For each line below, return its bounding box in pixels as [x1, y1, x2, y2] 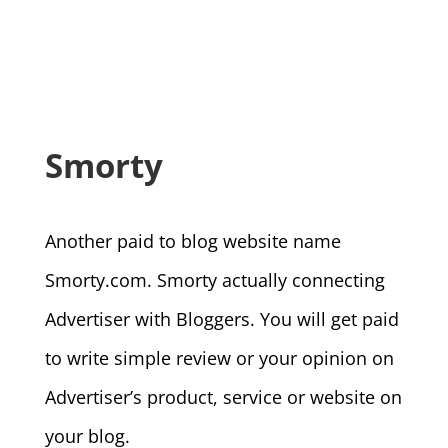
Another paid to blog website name [44, 229, 341, 253]
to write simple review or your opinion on [44, 346, 394, 370]
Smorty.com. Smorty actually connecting [44, 268, 385, 292]
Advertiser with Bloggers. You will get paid [44, 307, 399, 331]
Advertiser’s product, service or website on [44, 385, 402, 409]
